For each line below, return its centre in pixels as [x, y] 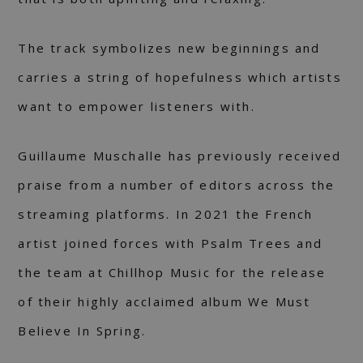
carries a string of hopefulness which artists [180, 77]
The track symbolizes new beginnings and [169, 48]
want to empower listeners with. [137, 107]
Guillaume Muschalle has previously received [180, 156]
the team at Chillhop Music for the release [172, 273]
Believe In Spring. [82, 331]
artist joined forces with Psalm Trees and [171, 243]
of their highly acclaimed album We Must [164, 302]
